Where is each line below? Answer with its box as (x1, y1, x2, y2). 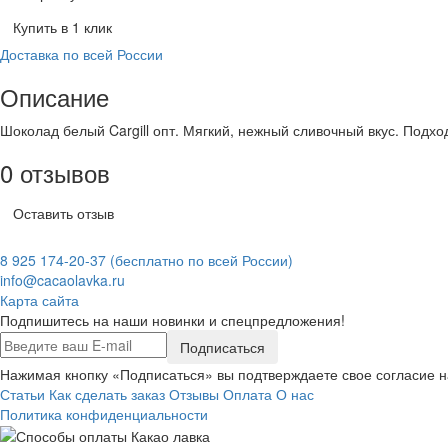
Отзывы (169, 383, 219, 404)
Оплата (223, 383, 272, 404)
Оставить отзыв (13, 202, 114, 223)
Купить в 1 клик (13, 16, 112, 37)
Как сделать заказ (49, 383, 165, 404)
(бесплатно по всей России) (110, 249, 293, 270)
